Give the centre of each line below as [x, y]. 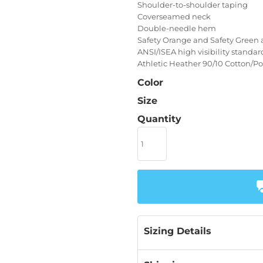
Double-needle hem [177, 28]
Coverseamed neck [174, 16]
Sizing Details [178, 231]
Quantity [159, 119]
